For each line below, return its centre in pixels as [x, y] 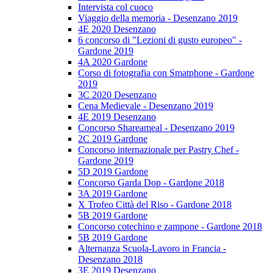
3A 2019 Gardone [113, 194]
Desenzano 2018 [110, 260]
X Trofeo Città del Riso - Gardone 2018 [155, 205]
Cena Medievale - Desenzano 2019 [146, 106]
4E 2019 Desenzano [117, 117]
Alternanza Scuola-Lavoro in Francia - [152, 249]
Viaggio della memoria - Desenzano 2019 [158, 18]
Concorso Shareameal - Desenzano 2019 [156, 128]
